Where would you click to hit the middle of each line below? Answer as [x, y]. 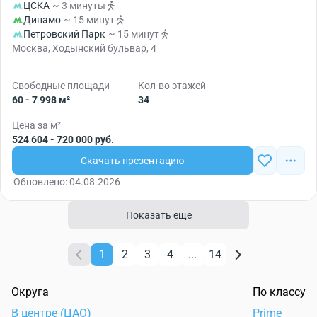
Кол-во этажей [172, 86]
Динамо [42, 20]
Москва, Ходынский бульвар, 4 [84, 48]
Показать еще [158, 215]
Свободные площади [61, 86]
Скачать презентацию [133, 161]
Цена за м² [36, 125]
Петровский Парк [64, 34]
